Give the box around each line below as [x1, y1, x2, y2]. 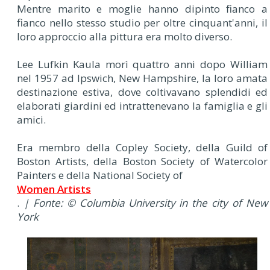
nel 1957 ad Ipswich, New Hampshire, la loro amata [17, 71, 268, 86]
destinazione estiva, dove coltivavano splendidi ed [17, 85, 268, 99]
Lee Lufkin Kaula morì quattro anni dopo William [17, 57, 268, 72]
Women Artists [17, 182, 91, 196]
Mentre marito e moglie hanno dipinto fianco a [17, 2, 268, 16]
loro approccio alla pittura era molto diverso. [17, 30, 232, 44]
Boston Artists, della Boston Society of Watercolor [17, 154, 268, 169]
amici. [17, 113, 46, 127]
